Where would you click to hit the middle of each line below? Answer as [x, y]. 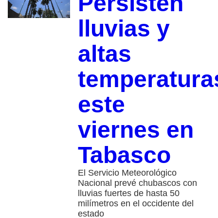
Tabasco [124, 155]
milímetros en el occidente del [136, 204]
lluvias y [124, 29]
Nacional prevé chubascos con [137, 183]
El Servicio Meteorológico [127, 173]
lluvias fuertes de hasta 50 [128, 193]
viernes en [136, 130]
